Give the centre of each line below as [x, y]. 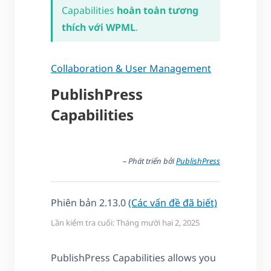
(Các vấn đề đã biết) [173, 203]
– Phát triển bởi [149, 161]
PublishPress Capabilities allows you [133, 258]
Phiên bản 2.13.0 [90, 203]
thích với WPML [99, 28]
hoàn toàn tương [158, 11]
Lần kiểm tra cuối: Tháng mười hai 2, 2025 [125, 223]
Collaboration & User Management [131, 69]
